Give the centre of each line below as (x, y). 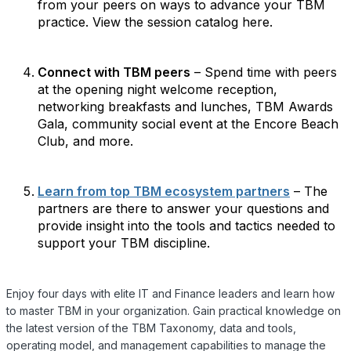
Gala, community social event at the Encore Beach (188, 124)
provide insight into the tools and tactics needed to (186, 226)
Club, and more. (85, 141)
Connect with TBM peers (114, 72)
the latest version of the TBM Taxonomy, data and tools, (151, 328)
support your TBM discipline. (124, 243)
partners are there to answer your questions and (183, 208)
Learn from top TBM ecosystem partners (164, 191)
